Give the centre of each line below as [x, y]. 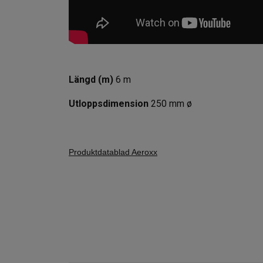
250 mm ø [171, 104]
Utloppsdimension [110, 104]
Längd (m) [91, 80]
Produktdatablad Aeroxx [113, 152]
